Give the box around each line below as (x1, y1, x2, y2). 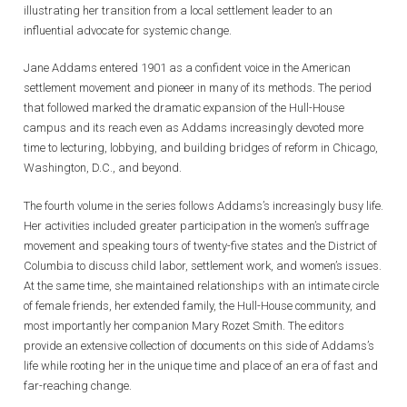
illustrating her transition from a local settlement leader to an (24, 3, 333, 17)
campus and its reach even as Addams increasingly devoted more (24, 121, 363, 135)
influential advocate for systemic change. (24, 23, 232, 37)
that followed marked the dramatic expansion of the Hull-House (24, 101, 344, 115)
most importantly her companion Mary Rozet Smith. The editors (24, 318, 344, 333)
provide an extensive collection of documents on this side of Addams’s (24, 338, 374, 352)
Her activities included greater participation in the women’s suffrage (24, 218, 369, 233)
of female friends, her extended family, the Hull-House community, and (24, 298, 376, 313)
